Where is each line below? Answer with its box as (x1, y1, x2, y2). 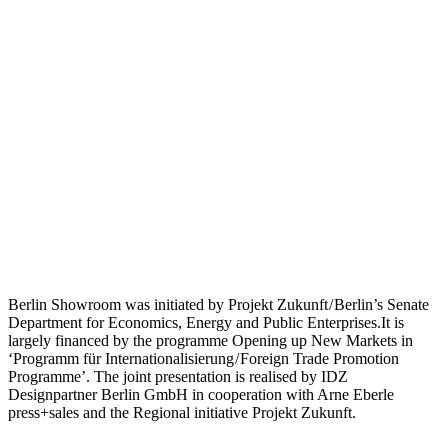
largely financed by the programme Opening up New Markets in (8, 331, 413, 349)
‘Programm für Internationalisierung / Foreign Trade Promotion (8, 349, 399, 367)
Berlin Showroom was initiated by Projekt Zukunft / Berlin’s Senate (8, 295, 429, 313)
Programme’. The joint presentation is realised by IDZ (8, 367, 348, 385)
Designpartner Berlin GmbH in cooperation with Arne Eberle (8, 385, 394, 403)
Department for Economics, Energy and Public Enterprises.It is (8, 313, 404, 331)
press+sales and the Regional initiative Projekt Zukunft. (8, 403, 356, 421)
